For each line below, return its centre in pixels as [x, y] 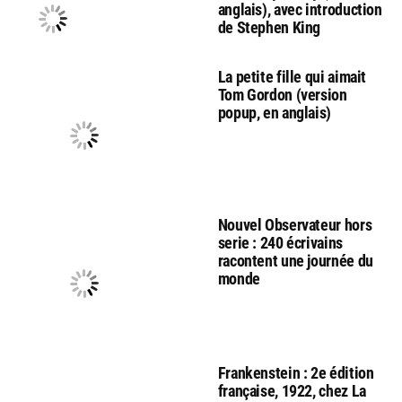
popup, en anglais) [275, 112]
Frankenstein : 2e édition [296, 372]
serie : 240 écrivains [280, 242]
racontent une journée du [295, 260]
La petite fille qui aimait [292, 76]
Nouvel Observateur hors [295, 224]
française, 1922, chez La [292, 390]
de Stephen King [269, 27]
